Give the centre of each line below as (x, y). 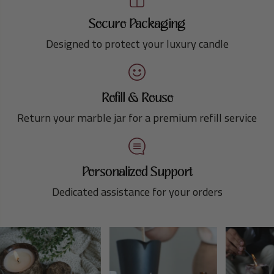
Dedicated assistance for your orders (137, 192)
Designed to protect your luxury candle (137, 44)
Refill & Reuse (137, 98)
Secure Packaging (137, 24)
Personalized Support (137, 172)
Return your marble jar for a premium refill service (137, 118)
